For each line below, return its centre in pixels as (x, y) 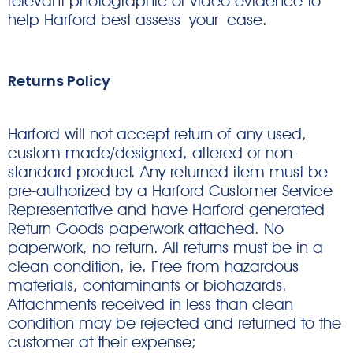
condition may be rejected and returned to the (175, 323)
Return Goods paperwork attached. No (146, 228)
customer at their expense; (102, 342)
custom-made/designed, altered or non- (152, 152)
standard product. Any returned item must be (168, 171)
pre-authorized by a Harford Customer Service (170, 190)
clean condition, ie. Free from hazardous (153, 266)
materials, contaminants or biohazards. (147, 285)
